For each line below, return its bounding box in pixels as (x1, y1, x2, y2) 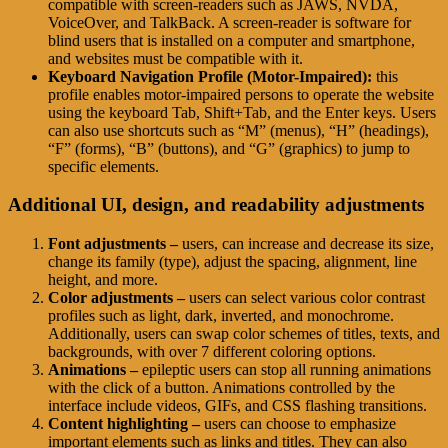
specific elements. (48, 157, 159, 175)
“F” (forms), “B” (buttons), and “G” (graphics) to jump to (48, 139, 410, 157)
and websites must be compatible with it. (48, 49, 303, 67)
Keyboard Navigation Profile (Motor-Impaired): (48, 67, 372, 85)
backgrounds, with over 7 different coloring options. (48, 342, 376, 360)
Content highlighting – (48, 414, 200, 432)
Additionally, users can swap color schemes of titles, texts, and (48, 324, 440, 342)
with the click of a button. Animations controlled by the (48, 378, 395, 396)
